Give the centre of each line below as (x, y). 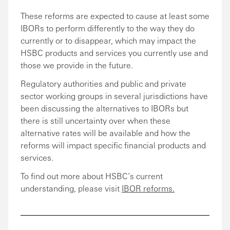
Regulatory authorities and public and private (103, 83)
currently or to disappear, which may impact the (108, 40)
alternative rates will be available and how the (106, 133)
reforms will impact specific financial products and (113, 145)
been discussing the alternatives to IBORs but (104, 108)
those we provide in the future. (77, 65)
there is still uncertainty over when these (95, 120)
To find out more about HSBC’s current (92, 176)
